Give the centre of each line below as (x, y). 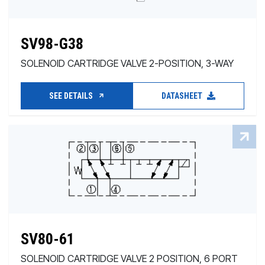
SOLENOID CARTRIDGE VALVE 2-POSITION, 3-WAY (127, 63)
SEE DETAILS (72, 96)
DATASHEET (183, 96)
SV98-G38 (52, 44)
